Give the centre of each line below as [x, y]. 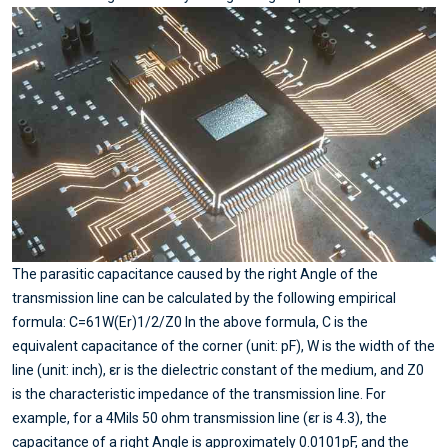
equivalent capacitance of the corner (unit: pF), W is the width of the [223, 346]
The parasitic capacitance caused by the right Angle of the [195, 274]
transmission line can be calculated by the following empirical [204, 298]
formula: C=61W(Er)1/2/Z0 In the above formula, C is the [190, 322]
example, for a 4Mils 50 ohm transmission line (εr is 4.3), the [199, 418]
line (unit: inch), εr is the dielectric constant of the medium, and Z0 [218, 370]
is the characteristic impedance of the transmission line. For [199, 394]
